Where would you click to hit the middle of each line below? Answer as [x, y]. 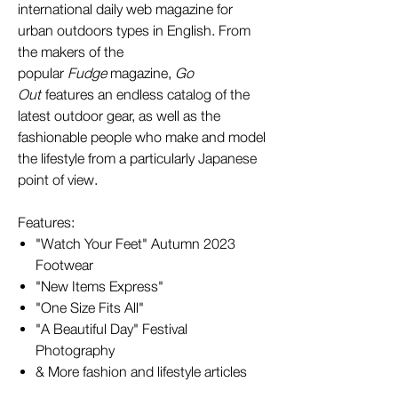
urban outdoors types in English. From [134, 30]
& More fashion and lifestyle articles [145, 371]
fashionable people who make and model [142, 137]
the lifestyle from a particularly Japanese [137, 158]
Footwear [64, 265]
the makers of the [71, 52]
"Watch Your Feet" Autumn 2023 [135, 243]
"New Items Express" [99, 286]
